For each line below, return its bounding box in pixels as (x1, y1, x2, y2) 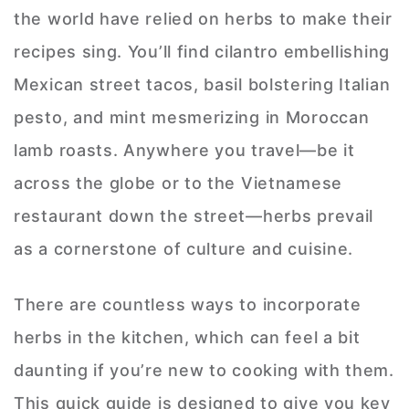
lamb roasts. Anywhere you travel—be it (14, 141, 355, 161)
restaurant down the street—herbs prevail (14, 206, 374, 226)
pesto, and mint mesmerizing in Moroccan (14, 108, 370, 128)
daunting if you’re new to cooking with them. (14, 361, 394, 381)
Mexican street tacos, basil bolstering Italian (14, 75, 391, 95)
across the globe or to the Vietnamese (14, 173, 342, 194)
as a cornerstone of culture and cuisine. (14, 239, 359, 259)
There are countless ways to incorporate (14, 295, 362, 315)
